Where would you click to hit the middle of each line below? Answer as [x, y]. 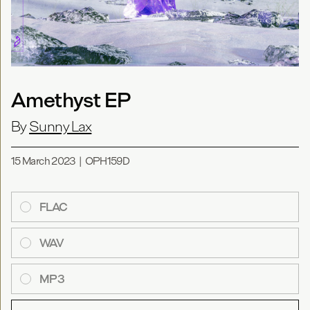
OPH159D [107, 161]
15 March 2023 [44, 161]
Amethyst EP [71, 100]
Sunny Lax [61, 127]
